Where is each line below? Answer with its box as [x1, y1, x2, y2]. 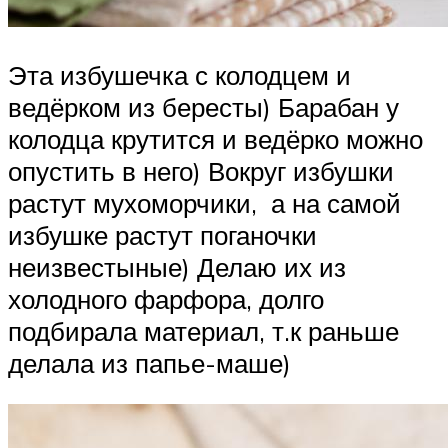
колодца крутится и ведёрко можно [8, 122, 423, 155]
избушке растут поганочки [8, 218, 317, 251]
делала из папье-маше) [8, 346, 291, 379]
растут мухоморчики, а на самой [8, 186, 401, 219]
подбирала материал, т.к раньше [8, 314, 399, 347]
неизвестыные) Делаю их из [8, 250, 346, 283]
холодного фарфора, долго [8, 282, 324, 315]
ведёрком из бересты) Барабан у [8, 90, 399, 123]
